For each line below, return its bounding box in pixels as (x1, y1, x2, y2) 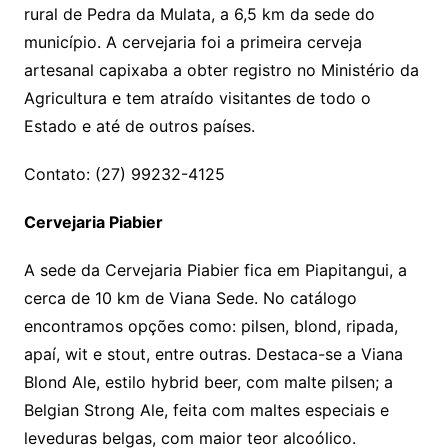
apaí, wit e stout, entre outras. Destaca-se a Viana (23, 344, 403, 365)
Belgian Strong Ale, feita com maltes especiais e (23, 400, 389, 421)
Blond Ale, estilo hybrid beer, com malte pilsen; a (23, 372, 393, 393)
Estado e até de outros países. (23, 116, 255, 137)
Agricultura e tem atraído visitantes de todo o (23, 88, 371, 109)
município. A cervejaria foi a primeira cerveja (23, 32, 362, 53)
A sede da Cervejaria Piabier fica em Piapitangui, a (23, 260, 407, 281)
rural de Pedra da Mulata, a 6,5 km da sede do (23, 4, 375, 25)
